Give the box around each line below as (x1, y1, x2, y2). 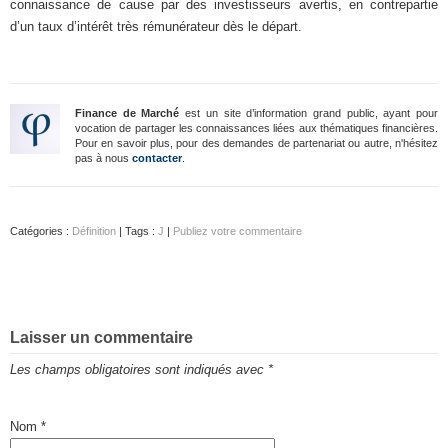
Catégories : (10, 225, 72, 237)
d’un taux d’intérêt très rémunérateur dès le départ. (10, 19, 302, 34)
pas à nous (75, 152, 132, 164)
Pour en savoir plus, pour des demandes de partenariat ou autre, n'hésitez (75, 137, 438, 149)
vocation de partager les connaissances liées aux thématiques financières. (75, 122, 438, 134)
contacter (132, 152, 182, 164)
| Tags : (116, 225, 158, 237)
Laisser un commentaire (10, 329, 193, 346)
